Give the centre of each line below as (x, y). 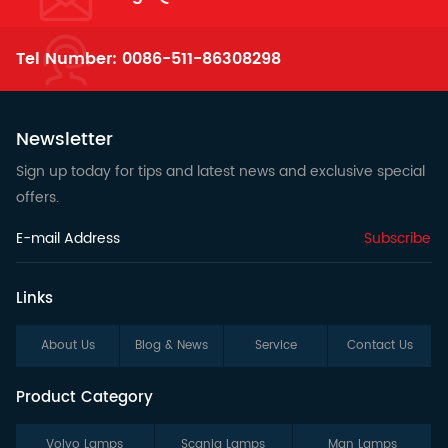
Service (275, 345)
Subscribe (397, 238)
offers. (37, 197)
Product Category (84, 397)
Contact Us (379, 345)
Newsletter (64, 139)
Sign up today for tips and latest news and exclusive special (220, 171)
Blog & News (171, 345)
